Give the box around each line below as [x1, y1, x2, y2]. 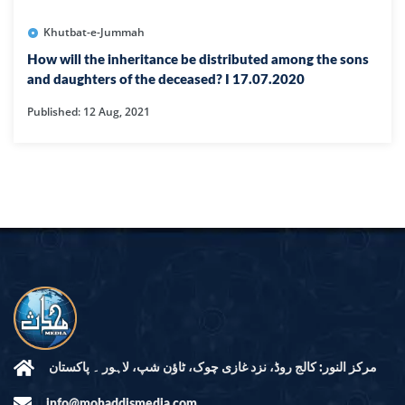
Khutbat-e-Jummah [43, 24, 145, 40]
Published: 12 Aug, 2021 [27, 103, 150, 119]
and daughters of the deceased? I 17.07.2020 [27, 72, 305, 87]
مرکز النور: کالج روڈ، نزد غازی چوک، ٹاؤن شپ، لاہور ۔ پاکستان [49, 361, 377, 374]
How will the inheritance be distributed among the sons [27, 52, 369, 67]
